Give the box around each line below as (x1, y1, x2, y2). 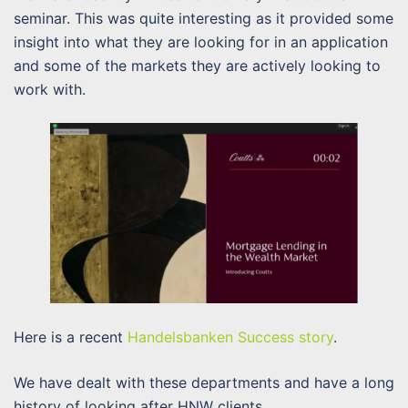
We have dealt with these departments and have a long (14, 372, 394, 392)
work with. (14, 79, 86, 98)
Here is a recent (14, 327, 127, 346)
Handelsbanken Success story (127, 327, 333, 346)
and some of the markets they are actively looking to (14, 56, 381, 75)
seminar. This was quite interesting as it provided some (14, 8, 393, 27)
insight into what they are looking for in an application (14, 32, 388, 51)
